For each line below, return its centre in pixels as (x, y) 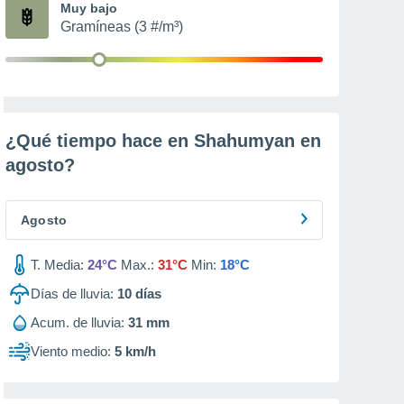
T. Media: (57, 265)
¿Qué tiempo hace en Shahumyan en (163, 141)
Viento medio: (71, 351)
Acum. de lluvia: (78, 322)
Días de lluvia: (72, 294)
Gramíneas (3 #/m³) (122, 27)
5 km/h (135, 351)
